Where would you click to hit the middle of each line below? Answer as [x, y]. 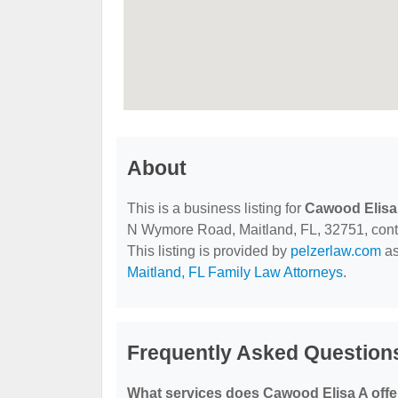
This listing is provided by [209, 251]
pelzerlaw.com [336, 251]
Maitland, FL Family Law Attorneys [235, 273]
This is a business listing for [216, 209]
